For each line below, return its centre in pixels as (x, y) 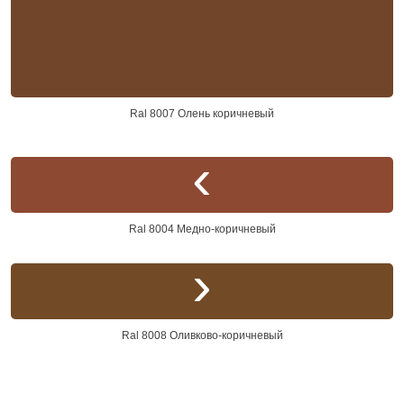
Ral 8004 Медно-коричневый (202, 230)
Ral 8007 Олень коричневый (202, 114)
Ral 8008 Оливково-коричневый (202, 336)
